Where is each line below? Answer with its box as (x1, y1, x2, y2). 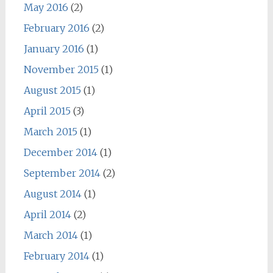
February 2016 (23, 21, 90, 34)
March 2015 (23, 125, 77, 138)
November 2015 (23, 63, 99, 76)
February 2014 (23, 249, 90, 262)
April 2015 (23, 104, 71, 117)
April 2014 (23, 208, 71, 221)
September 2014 (23, 166, 101, 179)
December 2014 (23, 146, 97, 158)
